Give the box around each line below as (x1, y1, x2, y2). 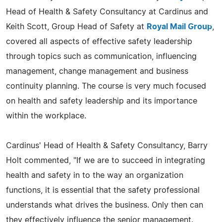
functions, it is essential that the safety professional (6, 186, 200, 194)
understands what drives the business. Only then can (6, 201, 203, 209)
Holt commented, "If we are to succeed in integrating (6, 156, 205, 165)
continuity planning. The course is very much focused (6, 82, 206, 90)
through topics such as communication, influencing (6, 52, 197, 60)
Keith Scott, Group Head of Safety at (6, 22, 147, 31)
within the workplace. (6, 111, 86, 120)
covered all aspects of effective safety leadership (6, 37, 192, 46)
